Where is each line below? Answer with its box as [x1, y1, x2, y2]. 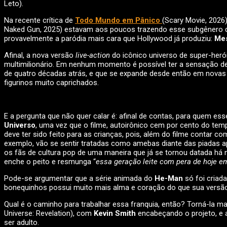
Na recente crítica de [4, 16, 75, 25]
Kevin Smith [94, 209, 136, 218]
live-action [75, 51, 112, 60]
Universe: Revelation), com [4, 209, 94, 218]
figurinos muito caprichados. [4, 78, 99, 88]
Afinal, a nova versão [4, 51, 75, 60]
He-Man [155, 174, 183, 183]
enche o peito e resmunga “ [4, 157, 96, 167]
